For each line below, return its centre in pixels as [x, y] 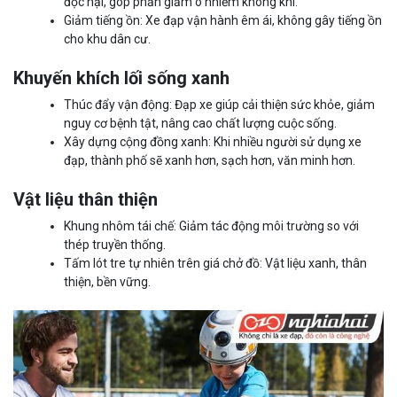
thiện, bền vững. [107, 282]
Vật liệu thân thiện [86, 200]
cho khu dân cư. [107, 39]
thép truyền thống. [115, 245]
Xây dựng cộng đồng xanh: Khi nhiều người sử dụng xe [213, 142]
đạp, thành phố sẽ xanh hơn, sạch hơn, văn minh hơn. [210, 161]
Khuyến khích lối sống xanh [121, 78]
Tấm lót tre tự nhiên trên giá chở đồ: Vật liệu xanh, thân [215, 264]
